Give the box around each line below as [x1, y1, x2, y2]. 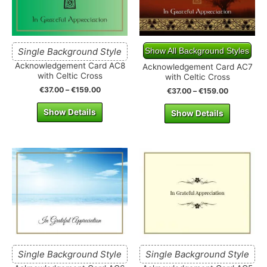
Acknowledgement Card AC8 [14, 61, 125, 71]
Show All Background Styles [145, 46, 250, 56]
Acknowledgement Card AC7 [142, 62, 253, 72]
